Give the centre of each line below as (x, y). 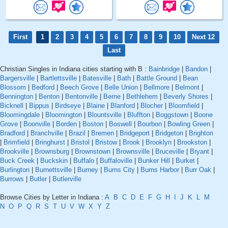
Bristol (80, 142)
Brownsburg (52, 152)
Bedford (43, 88)
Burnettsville (53, 170)
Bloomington (64, 115)
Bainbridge (164, 69)
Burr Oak (198, 170)
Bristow (106, 142)
